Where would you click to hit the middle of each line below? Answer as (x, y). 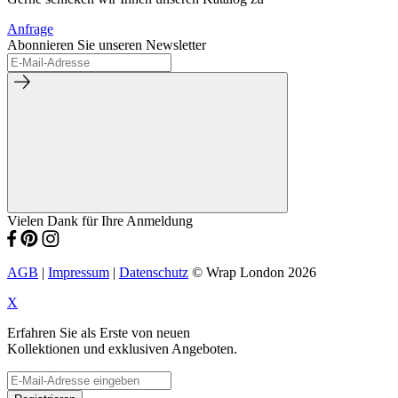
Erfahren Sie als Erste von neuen (99, 333)
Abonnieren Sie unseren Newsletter (107, 45)
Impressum (79, 273)
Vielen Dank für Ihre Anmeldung (100, 221)
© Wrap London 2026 (252, 273)
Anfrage (30, 29)
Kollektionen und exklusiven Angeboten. (122, 349)
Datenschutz (154, 273)
